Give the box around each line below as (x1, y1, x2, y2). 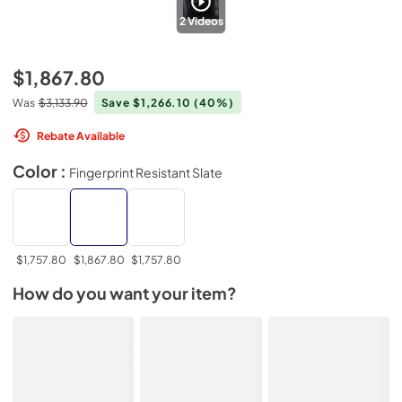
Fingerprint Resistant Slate (69, 163, 223, 180)
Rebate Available (37, 127, 125, 143)
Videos (185, 13, 223, 28)
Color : (13, 161, 69, 181)
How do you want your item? (13, 284, 237, 303)
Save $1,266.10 (100, 95, 195, 109)
